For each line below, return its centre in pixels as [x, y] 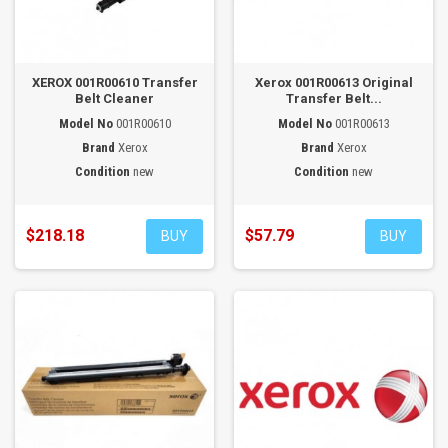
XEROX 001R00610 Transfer [114, 82]
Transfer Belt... [333, 98]
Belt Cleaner [114, 98]
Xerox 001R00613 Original [333, 82]
